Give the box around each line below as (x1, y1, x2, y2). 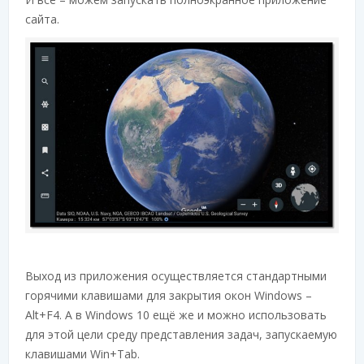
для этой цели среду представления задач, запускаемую (25, 326, 337, 342)
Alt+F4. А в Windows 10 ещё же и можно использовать (25, 306, 327, 323)
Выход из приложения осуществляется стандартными (25, 267, 327, 284)
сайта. (25, 11, 59, 27)
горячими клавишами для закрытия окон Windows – (25, 287, 312, 303)
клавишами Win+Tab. (25, 345, 140, 362)
